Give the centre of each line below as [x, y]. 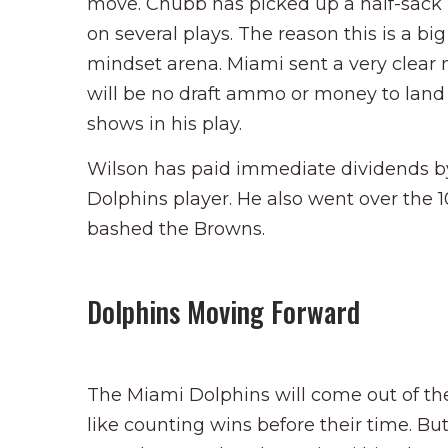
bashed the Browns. [176, 228]
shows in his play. [164, 123]
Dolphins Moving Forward [223, 311]
